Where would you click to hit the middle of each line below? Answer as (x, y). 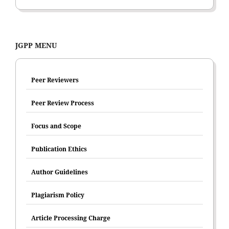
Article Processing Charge (71, 218)
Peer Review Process (63, 103)
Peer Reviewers (55, 80)
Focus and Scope (56, 126)
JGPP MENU (36, 45)
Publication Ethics (59, 149)
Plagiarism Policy (58, 195)
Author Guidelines (60, 172)
